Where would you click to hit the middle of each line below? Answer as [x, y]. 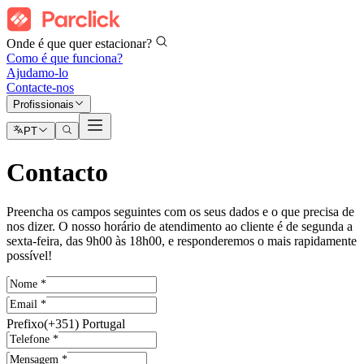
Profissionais [43, 105]
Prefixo [25, 324]
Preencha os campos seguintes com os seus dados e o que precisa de [180, 212]
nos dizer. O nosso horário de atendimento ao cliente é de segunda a [180, 227]
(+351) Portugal [84, 324]
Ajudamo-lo [37, 73]
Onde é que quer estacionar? [81, 43]
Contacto [57, 172]
